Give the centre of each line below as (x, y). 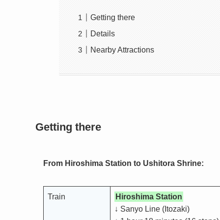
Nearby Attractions (123, 50)
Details (103, 33)
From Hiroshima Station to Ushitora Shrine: (124, 163)
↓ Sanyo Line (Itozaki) (152, 209)
